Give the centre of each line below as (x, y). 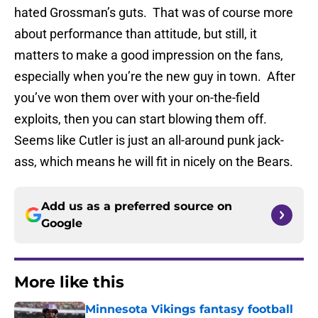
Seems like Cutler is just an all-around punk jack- (149, 141)
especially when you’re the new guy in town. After (155, 77)
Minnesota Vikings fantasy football (189, 309)
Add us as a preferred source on (137, 207)
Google (62, 224)
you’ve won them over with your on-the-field (137, 98)
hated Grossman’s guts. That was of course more (154, 13)
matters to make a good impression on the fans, (149, 55)
